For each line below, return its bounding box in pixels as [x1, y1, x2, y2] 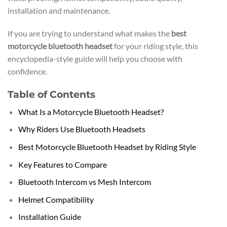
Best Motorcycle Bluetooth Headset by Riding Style [18, 141, 196, 152]
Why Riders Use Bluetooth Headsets [18, 124, 145, 134]
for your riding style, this [112, 41, 198, 51]
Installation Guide [18, 212, 81, 222]
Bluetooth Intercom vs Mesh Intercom [18, 177, 151, 187]
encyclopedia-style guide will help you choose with [8, 54, 182, 64]
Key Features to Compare [18, 159, 107, 169]
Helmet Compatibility [18, 194, 94, 204]
